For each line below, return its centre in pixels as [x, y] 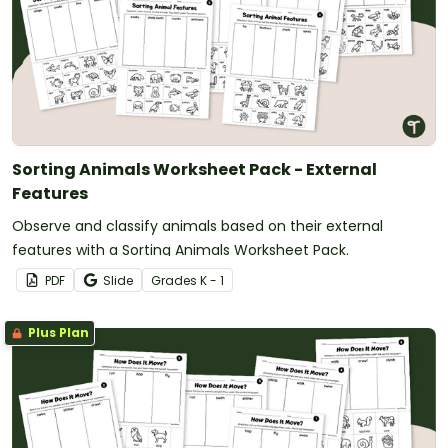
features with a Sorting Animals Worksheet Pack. [180, 250]
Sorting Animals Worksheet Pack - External [194, 170]
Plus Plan [57, 333]
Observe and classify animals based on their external [197, 226]
